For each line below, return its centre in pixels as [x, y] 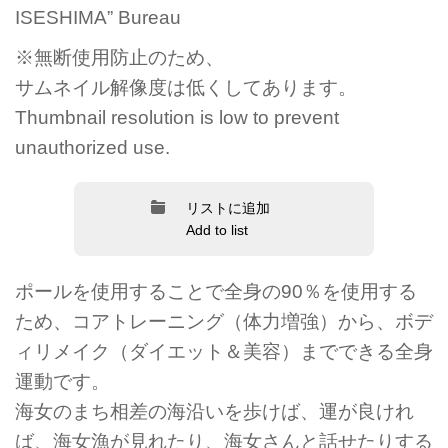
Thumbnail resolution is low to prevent [177, 117]
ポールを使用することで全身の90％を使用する [216, 291]
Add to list [216, 230]
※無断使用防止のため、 [119, 57]
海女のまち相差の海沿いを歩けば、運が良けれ [214, 411]
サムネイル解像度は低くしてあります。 [186, 87]
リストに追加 [227, 208]
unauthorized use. [92, 147]
